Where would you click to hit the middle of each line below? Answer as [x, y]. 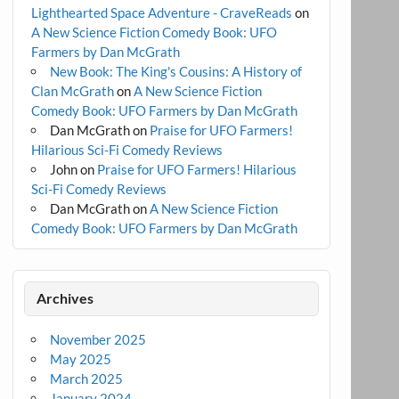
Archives [65, 298]
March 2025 [87, 379]
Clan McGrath [72, 90]
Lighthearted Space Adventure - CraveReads [161, 12]
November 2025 [98, 340]
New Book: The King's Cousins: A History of [176, 71]
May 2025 [81, 359]
